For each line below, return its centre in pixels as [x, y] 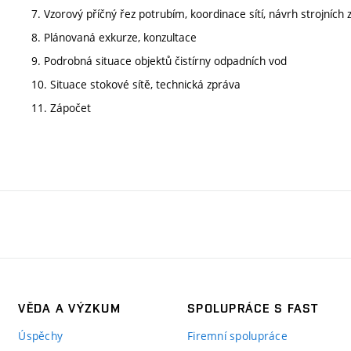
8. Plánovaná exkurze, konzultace [114, 37]
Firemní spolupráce [237, 336]
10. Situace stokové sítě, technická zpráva [136, 84]
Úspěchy [41, 336]
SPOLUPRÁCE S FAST [253, 308]
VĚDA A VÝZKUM [69, 308]
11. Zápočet [61, 108]
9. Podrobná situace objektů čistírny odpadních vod [159, 61]
